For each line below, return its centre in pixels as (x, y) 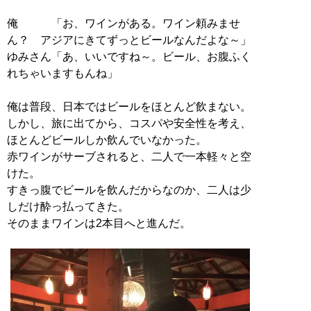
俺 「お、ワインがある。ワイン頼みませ (124, 24)
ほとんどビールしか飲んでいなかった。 (107, 140)
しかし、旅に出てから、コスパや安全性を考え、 (129, 124)
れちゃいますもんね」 (62, 74)
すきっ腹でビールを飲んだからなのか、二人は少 (129, 190)
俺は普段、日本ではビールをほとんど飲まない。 (129, 107)
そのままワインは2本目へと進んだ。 (99, 224)
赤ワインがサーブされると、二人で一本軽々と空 (129, 157)
